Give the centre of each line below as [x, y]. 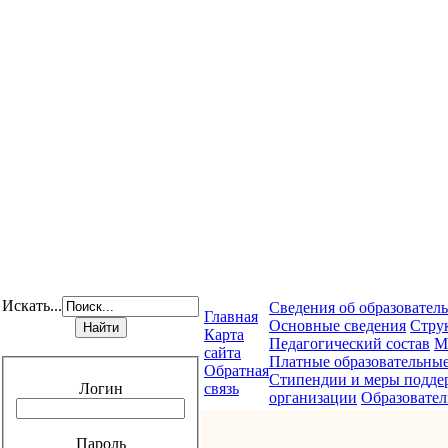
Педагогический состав [349, 343]
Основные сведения [337, 325]
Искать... [32, 305]
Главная [231, 316]
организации [313, 397]
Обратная [236, 370]
